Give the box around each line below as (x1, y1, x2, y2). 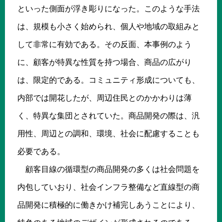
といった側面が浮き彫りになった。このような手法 (17, 4, 200, 13)
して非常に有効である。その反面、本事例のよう (17, 40, 192, 49)
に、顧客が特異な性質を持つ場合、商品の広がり (17, 57, 192, 66)
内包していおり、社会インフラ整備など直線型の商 (17, 182, 200, 191)
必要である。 (17, 147, 65, 156)
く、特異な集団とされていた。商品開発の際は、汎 (17, 111, 200, 120)
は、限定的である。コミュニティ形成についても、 (17, 75, 200, 84)
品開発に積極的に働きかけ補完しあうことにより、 (17, 200, 200, 209)
